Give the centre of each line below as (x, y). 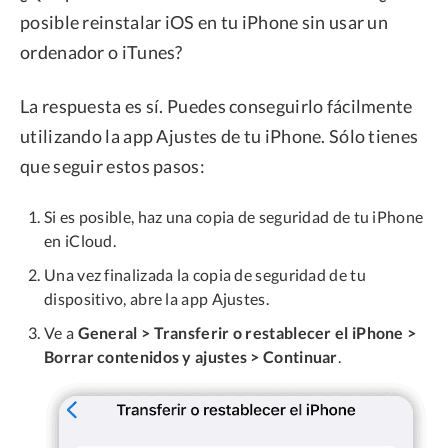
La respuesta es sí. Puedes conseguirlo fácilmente (216, 105)
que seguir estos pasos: (112, 165)
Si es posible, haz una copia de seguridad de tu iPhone (234, 216)
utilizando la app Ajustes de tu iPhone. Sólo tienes (219, 135)
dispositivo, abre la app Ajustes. (156, 298)
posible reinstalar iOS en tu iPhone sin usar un (204, 21)
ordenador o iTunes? (101, 51)
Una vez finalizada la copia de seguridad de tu (205, 274)
